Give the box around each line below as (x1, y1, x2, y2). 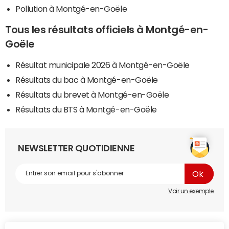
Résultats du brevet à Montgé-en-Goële (15, 90, 169, 99)
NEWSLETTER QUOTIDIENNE (18, 143, 135, 153)
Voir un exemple (168, 188, 214, 194)
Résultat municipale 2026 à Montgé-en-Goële (15, 60, 190, 69)
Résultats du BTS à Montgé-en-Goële (15, 105, 157, 113)
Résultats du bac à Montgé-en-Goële (15, 75, 158, 84)
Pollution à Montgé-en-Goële (15, 4, 127, 13)
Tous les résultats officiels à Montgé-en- (5, 24, 209, 35)
